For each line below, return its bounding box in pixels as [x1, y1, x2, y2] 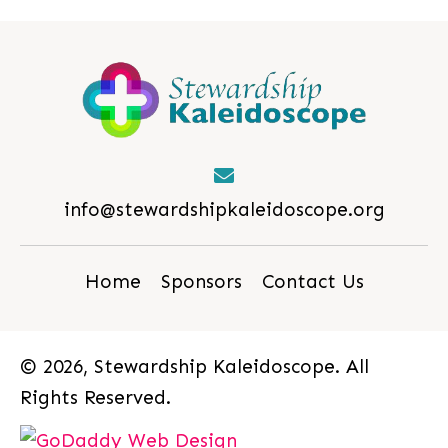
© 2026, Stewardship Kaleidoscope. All [20, 355, 369, 379]
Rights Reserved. [20, 386, 171, 410]
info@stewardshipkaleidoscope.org [63, 198, 385, 222]
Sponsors [160, 270, 242, 294]
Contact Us [261, 270, 364, 294]
